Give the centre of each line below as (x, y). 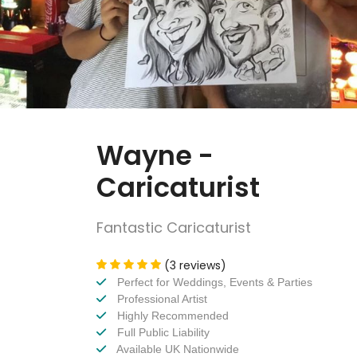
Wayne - (155, 156)
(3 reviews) (195, 266)
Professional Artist (161, 299)
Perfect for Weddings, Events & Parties (213, 282)
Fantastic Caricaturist (174, 228)
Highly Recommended (171, 316)
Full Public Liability (162, 333)
